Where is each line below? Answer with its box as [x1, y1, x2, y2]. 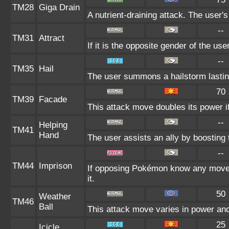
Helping [39, 120, 67, 130]
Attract [39, 33, 64, 43]
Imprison [39, 161, 72, 171]
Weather [39, 191, 71, 201]
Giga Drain [39, 2, 80, 12]
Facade [39, 94, 67, 104]
